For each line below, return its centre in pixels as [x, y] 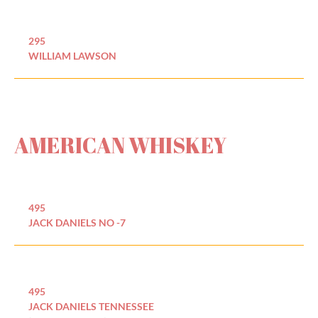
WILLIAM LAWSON [72, 55]
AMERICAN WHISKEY [120, 145]
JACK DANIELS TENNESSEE [91, 307]
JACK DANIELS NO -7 [77, 223]
